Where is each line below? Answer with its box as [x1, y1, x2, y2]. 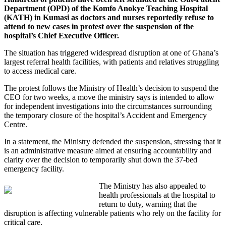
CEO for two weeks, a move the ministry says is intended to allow [4, 92, 214, 101]
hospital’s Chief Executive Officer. [4, 31, 119, 40]
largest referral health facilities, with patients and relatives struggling [4, 57, 219, 66]
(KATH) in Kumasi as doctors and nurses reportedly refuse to [4, 13, 214, 22]
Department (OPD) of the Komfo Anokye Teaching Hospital [4, 4, 208, 13]
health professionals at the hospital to [98, 190, 215, 199]
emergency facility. [4, 164, 64, 173]
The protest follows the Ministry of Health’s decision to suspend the [4, 83, 218, 92]
